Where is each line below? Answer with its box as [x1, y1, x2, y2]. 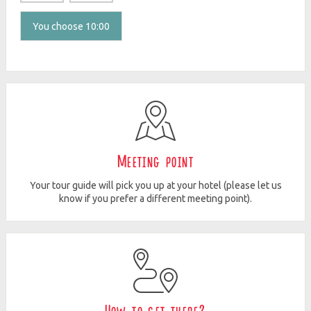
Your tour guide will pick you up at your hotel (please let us [29, 180, 282, 192]
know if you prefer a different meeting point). [59, 193, 252, 205]
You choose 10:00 [33, 21, 110, 33]
